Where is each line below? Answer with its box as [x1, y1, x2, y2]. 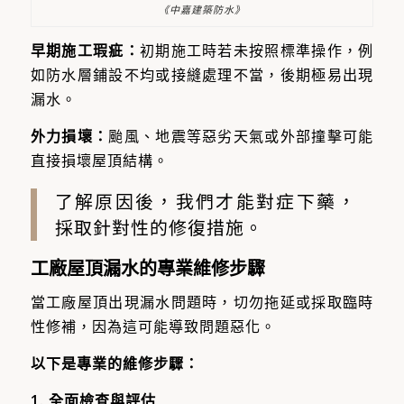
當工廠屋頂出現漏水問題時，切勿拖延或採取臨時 [30, 292, 374, 313]
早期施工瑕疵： [30, 41, 140, 61]
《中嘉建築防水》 [158, 2, 245, 16]
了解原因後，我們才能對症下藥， [54, 188, 356, 214]
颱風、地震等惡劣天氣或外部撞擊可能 [108, 125, 374, 146]
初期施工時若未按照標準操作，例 [139, 41, 374, 61]
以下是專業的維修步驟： [30, 353, 199, 374]
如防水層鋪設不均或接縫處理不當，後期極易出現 [30, 65, 374, 86]
